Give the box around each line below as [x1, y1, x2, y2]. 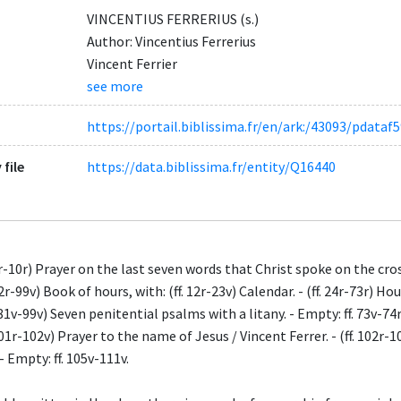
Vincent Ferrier [86, 54, 177, 73]
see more [86, 76, 143, 95]
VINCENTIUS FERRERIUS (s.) [86, 9, 259, 28]
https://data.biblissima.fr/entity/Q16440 [86, 158, 336, 176]
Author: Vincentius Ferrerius [86, 31, 256, 50]
